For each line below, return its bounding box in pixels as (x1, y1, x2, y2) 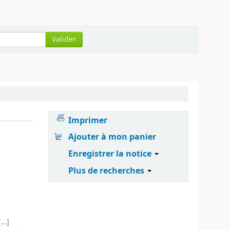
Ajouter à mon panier (68, 131, 157, 144)
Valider (51, 33, 76, 45)
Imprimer (68, 114, 108, 127)
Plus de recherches (68, 164, 147, 177)
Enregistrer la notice (68, 148, 154, 161)
